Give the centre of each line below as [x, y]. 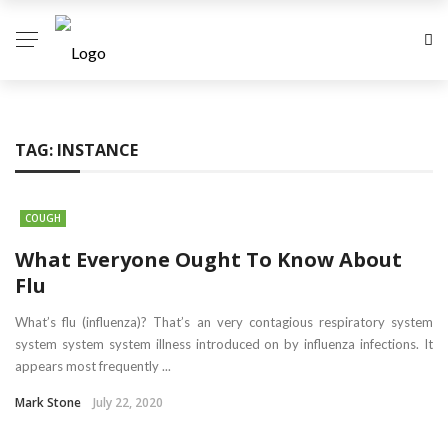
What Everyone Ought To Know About [208, 259]
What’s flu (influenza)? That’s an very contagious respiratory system [224, 322]
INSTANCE [97, 150]
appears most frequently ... [93, 366]
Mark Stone [48, 402]
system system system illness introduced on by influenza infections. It [224, 344]
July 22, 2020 [128, 402]
